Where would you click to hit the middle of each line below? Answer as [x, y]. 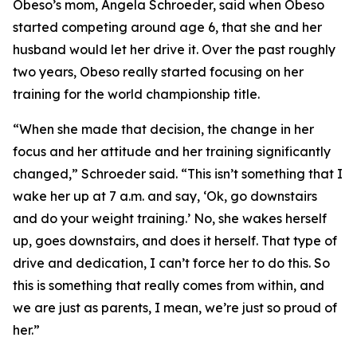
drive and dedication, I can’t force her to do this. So [171, 263]
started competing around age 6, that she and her [167, 27]
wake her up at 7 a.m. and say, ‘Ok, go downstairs [165, 196]
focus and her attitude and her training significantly [172, 151]
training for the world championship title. [136, 94]
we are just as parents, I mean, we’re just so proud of [175, 308]
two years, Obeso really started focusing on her [158, 72]
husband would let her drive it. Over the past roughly [174, 49]
